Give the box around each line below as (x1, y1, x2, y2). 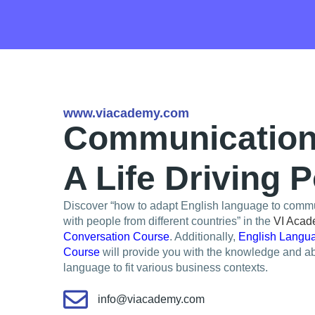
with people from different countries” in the (63, 215, 274, 227)
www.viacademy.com (63, 106, 189, 120)
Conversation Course (63, 231, 169, 243)
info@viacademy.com (97, 292, 205, 305)
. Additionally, (169, 231, 236, 243)
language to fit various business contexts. (63, 262, 268, 274)
